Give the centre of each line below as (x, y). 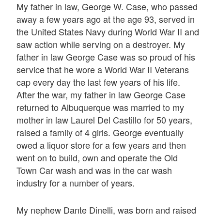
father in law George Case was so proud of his (106, 57)
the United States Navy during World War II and (108, 32)
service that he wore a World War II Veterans (103, 70)
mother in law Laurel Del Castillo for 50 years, (105, 120)
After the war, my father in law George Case (101, 95)
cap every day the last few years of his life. (99, 82)
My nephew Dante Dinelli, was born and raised (107, 209)
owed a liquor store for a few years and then (101, 145)
